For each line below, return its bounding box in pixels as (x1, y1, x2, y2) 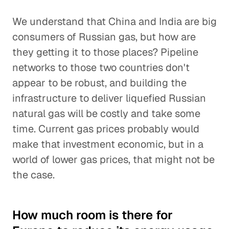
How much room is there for (12, 207, 173, 223)
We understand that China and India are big (12, 15, 217, 28)
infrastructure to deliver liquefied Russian (12, 91, 206, 105)
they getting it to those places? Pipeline (12, 45, 198, 59)
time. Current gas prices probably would (12, 122, 199, 135)
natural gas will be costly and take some (12, 107, 200, 120)
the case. (12, 168, 55, 181)
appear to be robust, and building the (12, 76, 187, 89)
